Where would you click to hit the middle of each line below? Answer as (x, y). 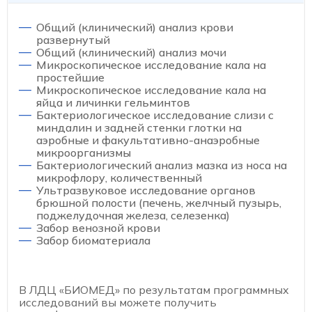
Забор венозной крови (98, 228)
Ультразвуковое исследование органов (146, 190)
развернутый (73, 40)
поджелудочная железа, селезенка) (133, 216)
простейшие (70, 78)
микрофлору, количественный (119, 178)
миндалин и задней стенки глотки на (139, 128)
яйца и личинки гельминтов (113, 103)
